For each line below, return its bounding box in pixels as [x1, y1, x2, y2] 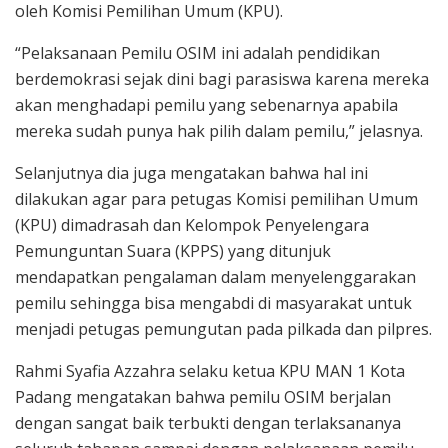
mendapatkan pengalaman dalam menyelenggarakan [15, 265, 416, 288]
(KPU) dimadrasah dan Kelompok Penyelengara [15, 213, 369, 236]
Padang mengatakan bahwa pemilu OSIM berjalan [15, 385, 391, 408]
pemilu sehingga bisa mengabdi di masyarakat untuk [15, 291, 412, 314]
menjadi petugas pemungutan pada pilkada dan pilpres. [15, 317, 432, 340]
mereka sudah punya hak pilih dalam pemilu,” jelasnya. [15, 119, 423, 142]
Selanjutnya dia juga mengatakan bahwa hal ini [15, 161, 368, 184]
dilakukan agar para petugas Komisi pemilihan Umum [15, 187, 418, 210]
